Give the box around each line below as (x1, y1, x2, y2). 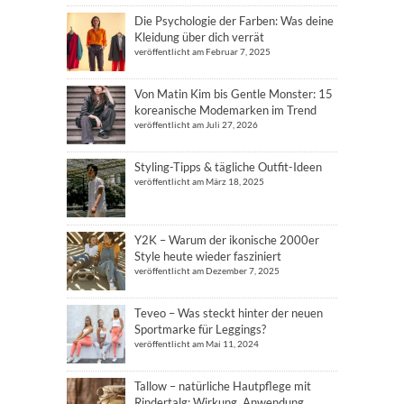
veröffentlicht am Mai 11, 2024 (134, 338, 259, 349)
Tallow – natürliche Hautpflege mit (134, 379, 311, 393)
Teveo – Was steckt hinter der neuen (134, 306, 323, 320)
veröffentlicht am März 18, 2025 (134, 176, 264, 187)
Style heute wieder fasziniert (134, 249, 281, 263)
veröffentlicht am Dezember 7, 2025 (134, 265, 280, 276)
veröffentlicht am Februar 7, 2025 (134, 46, 271, 57)
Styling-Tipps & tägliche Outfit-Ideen (134, 160, 322, 174)
